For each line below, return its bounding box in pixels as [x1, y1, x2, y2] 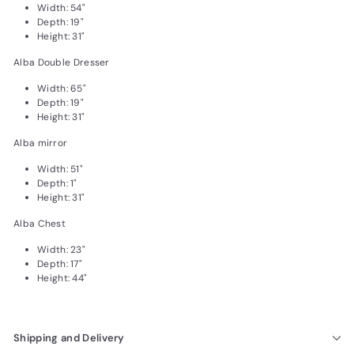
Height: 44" [37, 272, 88, 285]
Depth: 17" [37, 258, 82, 271]
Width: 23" [37, 243, 85, 257]
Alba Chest [13, 217, 66, 231]
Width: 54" [37, 2, 85, 15]
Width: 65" [37, 82, 86, 96]
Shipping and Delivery [13, 331, 125, 345]
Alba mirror [13, 137, 68, 150]
